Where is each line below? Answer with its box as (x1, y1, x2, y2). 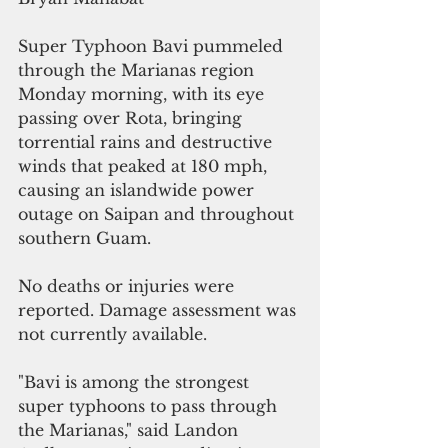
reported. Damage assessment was (18, 299, 301, 320)
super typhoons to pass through (18, 395, 282, 416)
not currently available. (18, 323, 207, 344)
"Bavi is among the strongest (18, 371, 254, 392)
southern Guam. (18, 227, 151, 248)
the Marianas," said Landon (18, 419, 243, 440)
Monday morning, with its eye (18, 83, 269, 104)
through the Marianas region (18, 59, 259, 80)
